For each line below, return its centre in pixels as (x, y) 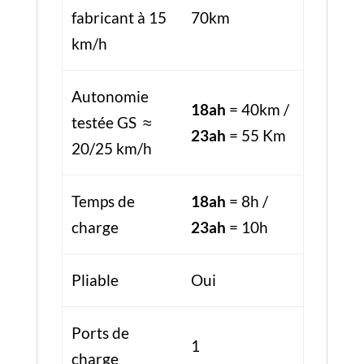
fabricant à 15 (119, 17)
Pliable (95, 280)
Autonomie (110, 96)
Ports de (100, 333)
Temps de (103, 201)
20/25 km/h (111, 148)
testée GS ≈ (111, 122)
